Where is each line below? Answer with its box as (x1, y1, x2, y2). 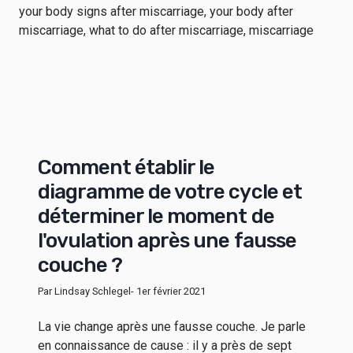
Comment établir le (38, 155, 215, 180)
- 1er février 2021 (131, 285, 206, 298)
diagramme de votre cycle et (38, 180, 302, 205)
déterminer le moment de (38, 204, 274, 229)
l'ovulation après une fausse (38, 229, 296, 254)
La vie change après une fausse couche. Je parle (38, 319, 306, 335)
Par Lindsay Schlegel (38, 285, 131, 298)
